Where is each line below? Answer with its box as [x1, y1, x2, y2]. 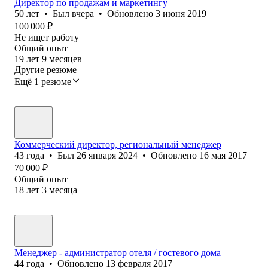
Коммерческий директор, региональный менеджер [14, 139, 221, 150]
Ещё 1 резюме [14, 76, 71, 87]
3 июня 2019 [156, 8, 206, 19]
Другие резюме [14, 64, 77, 75]
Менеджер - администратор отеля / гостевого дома [14, 247, 221, 258]
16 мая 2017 [199, 150, 247, 160]
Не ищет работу [14, 32, 79, 42]
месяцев [49, 53, 82, 64]
